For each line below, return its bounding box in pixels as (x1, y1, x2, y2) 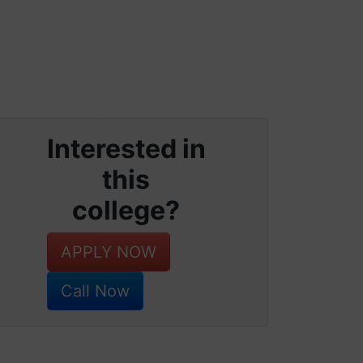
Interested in (46, 133, 206, 165)
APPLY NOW (60, 242, 156, 263)
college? (72, 194, 181, 227)
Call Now (60, 281, 130, 301)
